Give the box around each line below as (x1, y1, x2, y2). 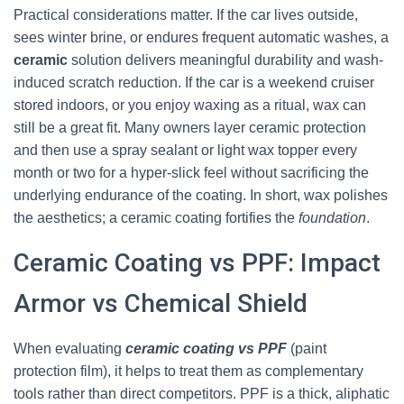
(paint (287, 341, 326, 356)
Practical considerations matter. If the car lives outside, (14, 7, 358, 23)
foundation (298, 210, 366, 225)
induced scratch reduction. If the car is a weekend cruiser (14, 75, 374, 90)
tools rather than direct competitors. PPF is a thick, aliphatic (14, 386, 390, 401)
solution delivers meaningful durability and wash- (68, 52, 383, 68)
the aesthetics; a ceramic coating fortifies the (14, 210, 298, 225)
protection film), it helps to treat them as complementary (14, 363, 363, 379)
